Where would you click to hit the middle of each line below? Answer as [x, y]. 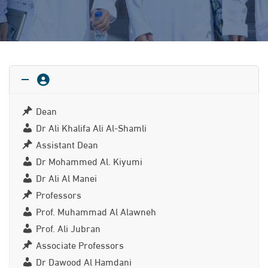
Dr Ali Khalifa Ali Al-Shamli [91, 127]
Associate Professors [80, 244]
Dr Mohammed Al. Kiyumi [89, 161]
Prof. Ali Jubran [68, 228]
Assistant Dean [67, 144]
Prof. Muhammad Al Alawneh [96, 211]
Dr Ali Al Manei [66, 177]
